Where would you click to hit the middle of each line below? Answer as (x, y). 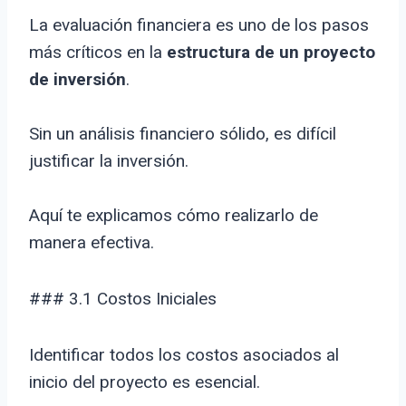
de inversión (77, 80)
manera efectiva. (92, 243)
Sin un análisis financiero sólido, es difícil (183, 134)
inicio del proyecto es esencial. (145, 382)
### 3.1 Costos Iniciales (123, 299)
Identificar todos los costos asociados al (184, 355)
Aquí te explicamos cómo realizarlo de (174, 216)
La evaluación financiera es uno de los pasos (199, 25)
